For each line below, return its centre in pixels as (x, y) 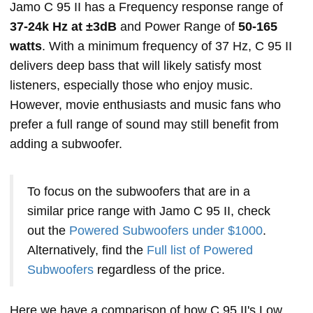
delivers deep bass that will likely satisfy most (136, 66)
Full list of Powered (200, 250)
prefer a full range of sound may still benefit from (144, 125)
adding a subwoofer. (66, 144)
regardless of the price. (159, 270)
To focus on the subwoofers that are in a (139, 192)
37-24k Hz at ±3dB (63, 27)
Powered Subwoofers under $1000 (166, 231)
